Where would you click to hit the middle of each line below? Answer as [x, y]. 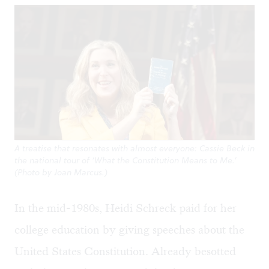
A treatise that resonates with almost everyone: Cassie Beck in [134, 149]
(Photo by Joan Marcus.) [61, 173]
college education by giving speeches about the [129, 230]
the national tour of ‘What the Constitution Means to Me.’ [125, 161]
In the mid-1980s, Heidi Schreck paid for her [125, 208]
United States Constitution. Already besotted [125, 252]
